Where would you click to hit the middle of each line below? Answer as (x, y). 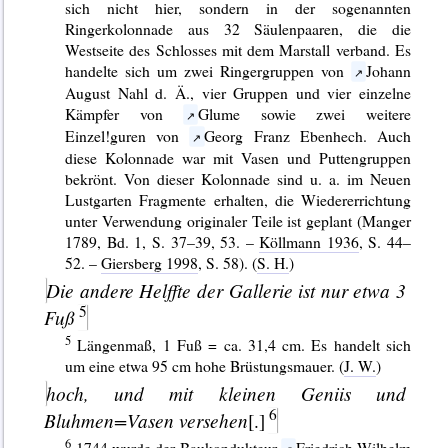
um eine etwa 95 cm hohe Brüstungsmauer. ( (205, 365)
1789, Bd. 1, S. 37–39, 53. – (162, 241)
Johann (389, 70)
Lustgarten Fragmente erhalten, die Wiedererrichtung (238, 199)
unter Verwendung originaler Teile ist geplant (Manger (238, 220)
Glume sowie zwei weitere (305, 113)
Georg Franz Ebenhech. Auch (308, 135)
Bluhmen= (85, 419)
